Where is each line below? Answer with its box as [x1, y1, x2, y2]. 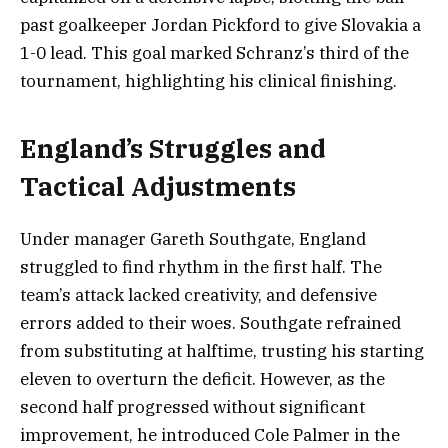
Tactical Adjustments [20, 169, 296, 203]
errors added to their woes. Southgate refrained [20, 311, 401, 334]
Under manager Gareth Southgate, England [20, 227, 366, 250]
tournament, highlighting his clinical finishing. [20, 70, 397, 93]
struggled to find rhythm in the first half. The [20, 255, 382, 278]
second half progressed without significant [20, 395, 365, 418]
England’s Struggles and [20, 131, 326, 165]
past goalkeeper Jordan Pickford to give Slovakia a [20, 14, 421, 37]
